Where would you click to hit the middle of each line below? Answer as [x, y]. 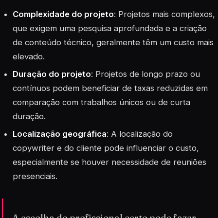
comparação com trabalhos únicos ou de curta [102, 102]
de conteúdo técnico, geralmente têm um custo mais [113, 42]
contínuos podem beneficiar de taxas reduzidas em [110, 88]
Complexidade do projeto [64, 14]
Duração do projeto [52, 74]
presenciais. [35, 176]
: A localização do [140, 134]
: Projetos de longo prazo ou [146, 74]
